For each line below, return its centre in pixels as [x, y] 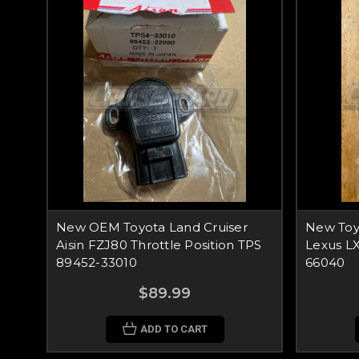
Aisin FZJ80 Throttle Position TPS [159, 245]
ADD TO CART [173, 329]
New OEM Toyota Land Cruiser [152, 227]
